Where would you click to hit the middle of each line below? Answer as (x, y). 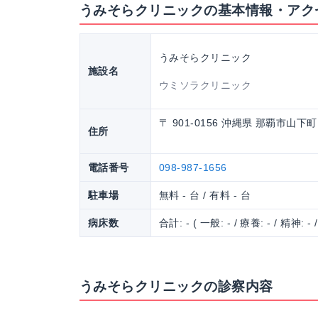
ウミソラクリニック (205, 85)
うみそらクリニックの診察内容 (176, 286)
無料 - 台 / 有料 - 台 (204, 195)
